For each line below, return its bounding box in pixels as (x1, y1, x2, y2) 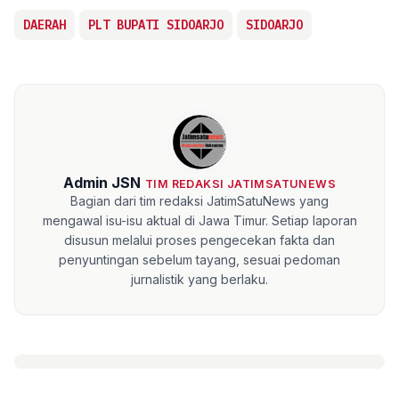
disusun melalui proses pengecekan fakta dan (64, 232, 335, 248)
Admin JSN (63, 174, 141, 192)
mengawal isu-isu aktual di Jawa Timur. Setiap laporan (42, 213, 357, 229)
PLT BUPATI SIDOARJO (88, 17, 224, 34)
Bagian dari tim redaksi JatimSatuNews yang (70, 193, 329, 209)
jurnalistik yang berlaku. (131, 272, 268, 288)
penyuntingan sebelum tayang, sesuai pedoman (59, 252, 340, 268)
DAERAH (23, 17, 66, 34)
